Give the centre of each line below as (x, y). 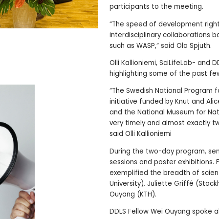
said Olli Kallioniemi (141, 134)
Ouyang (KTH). (133, 194)
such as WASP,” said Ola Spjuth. (161, 45)
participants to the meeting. (156, 7)
